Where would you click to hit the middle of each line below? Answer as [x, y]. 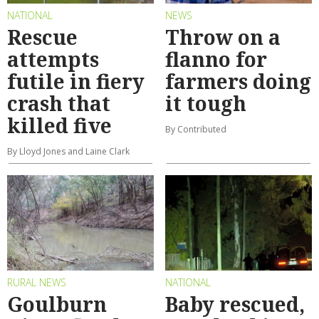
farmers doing [238, 81]
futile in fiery [76, 81]
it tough [206, 103]
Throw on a [223, 37]
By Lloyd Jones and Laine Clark [68, 151]
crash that [59, 103]
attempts [53, 59]
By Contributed [196, 129]
